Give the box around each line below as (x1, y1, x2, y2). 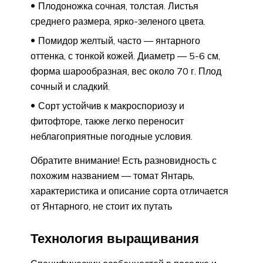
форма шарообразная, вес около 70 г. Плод (31, 65, 221, 77)
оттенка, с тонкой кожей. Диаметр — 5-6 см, (31, 50, 220, 62)
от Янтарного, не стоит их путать (31, 200, 172, 213)
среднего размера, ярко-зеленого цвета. (31, 15, 205, 28)
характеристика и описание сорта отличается (31, 185, 228, 197)
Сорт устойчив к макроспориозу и (38, 100, 184, 112)
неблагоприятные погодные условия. (31, 130, 193, 143)
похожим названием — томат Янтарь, (31, 170, 194, 182)
